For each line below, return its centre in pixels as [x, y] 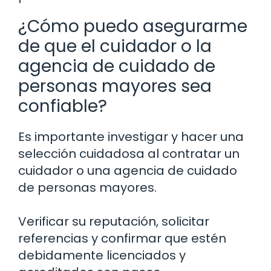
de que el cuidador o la [115, 47]
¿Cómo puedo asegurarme [133, 27]
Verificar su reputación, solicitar [114, 222]
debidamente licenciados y [102, 256]
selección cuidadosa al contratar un [129, 154]
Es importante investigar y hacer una [131, 137]
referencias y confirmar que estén [122, 239]
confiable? [63, 106]
